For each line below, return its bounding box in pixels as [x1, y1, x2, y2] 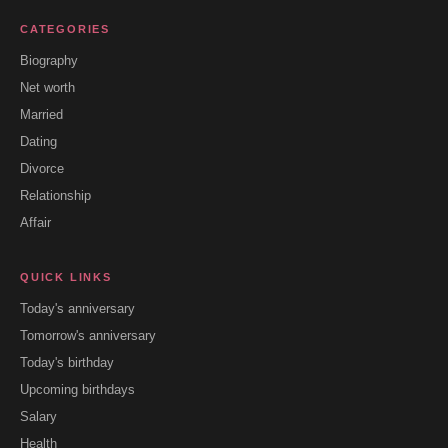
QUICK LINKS [20, 270, 112, 283]
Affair [20, 214, 51, 230]
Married [20, 106, 63, 122]
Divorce [20, 160, 64, 176]
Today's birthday [20, 354, 114, 370]
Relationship [20, 187, 91, 203]
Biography [20, 52, 78, 68]
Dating [20, 133, 57, 149]
